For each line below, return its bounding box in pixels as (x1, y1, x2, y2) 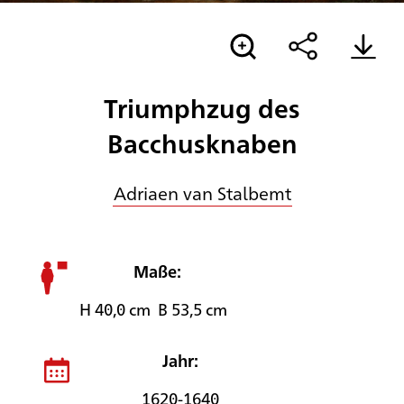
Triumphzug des (104, 91, 300, 125)
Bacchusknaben (106, 126, 298, 161)
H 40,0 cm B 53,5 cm (79, 298, 234, 320)
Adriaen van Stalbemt (113, 180, 291, 206)
